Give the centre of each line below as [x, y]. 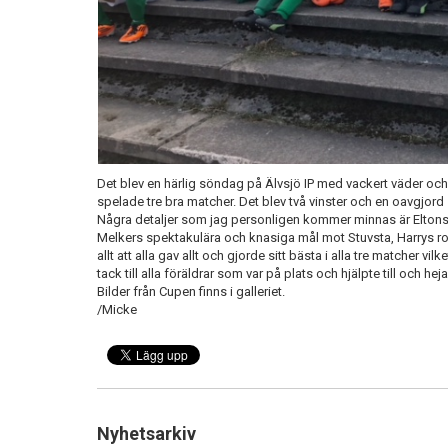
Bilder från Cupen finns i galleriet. [191, 292]
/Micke [118, 310]
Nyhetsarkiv [146, 434]
